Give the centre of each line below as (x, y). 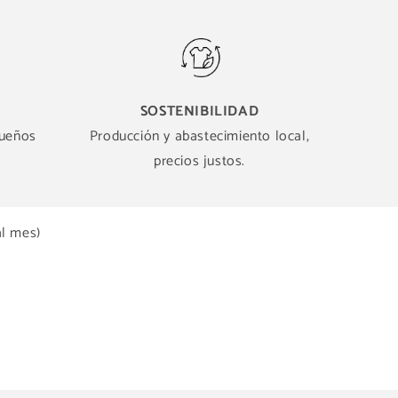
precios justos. (199, 161)
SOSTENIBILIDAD (199, 111)
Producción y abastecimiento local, (199, 136)
